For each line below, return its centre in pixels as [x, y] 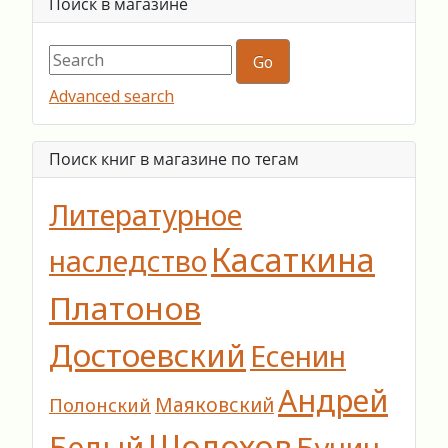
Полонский [100, 405]
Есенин [298, 356]
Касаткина [293, 260]
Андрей [333, 401]
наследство [128, 261]
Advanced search [111, 96]
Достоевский [147, 355]
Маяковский [214, 405]
